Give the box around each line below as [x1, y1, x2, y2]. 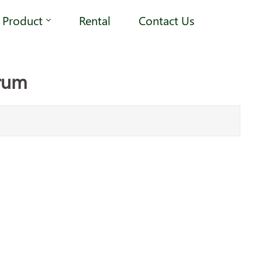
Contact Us [139, 12, 194, 28]
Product [2, 12, 43, 28]
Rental [79, 12, 111, 28]
